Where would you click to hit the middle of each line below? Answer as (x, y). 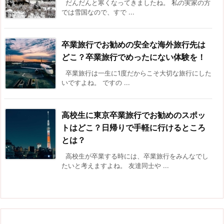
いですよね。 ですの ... (96, 82)
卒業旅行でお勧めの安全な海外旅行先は (133, 44)
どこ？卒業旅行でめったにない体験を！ (133, 57)
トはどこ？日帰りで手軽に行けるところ (133, 127)
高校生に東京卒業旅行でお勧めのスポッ (133, 115)
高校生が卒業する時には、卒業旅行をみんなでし (135, 156)
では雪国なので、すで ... (98, 12)
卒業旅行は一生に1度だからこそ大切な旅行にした (136, 73)
